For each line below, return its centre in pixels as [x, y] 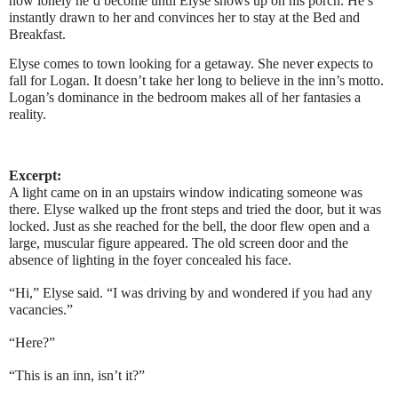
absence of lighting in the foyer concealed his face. [150, 260]
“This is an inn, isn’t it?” [77, 376]
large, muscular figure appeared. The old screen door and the [179, 243]
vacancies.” [41, 310]
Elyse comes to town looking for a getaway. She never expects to [191, 63]
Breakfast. [37, 35]
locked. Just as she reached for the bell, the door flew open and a [189, 227]
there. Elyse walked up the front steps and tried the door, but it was [195, 210]
